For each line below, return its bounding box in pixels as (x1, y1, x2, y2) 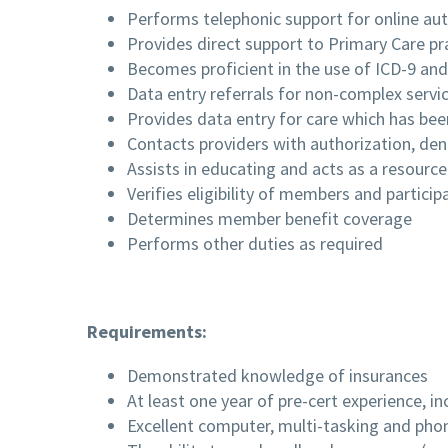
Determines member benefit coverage (127, 206, 412, 230)
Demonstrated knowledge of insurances (127, 364, 428, 388)
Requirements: (87, 319, 207, 343)
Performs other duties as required (127, 231, 383, 255)
